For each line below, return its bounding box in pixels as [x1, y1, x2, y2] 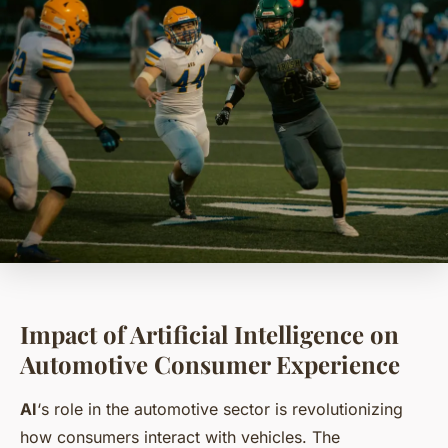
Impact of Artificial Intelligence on [20, 318, 399, 351]
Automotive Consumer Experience [20, 348, 400, 381]
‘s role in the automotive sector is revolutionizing [37, 399, 403, 420]
